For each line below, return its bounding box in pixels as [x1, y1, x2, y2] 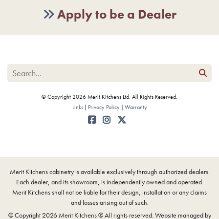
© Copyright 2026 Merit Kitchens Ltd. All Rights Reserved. [42, 93, 177, 101]
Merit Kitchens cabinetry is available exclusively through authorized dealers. [9, 167, 210, 176]
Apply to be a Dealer [57, 6, 176, 23]
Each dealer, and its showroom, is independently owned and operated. [16, 177, 203, 187]
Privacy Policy [88, 103, 120, 111]
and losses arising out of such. [70, 198, 149, 207]
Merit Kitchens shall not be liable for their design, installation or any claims [12, 188, 207, 197]
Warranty [124, 103, 147, 111]
